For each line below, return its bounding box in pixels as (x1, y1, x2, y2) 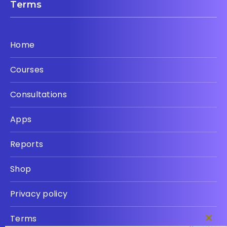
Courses (10, 64, 44, 76)
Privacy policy (10, 188, 68, 200)
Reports (10, 138, 44, 150)
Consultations (10, 89, 67, 101)
